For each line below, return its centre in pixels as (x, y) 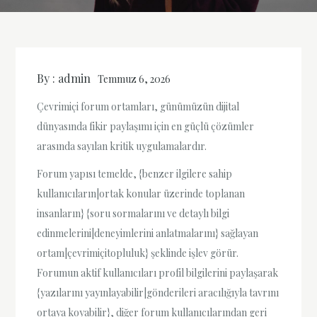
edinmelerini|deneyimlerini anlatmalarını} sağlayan (148, 234)
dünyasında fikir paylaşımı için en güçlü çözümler (146, 127)
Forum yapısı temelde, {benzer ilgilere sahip (135, 174)
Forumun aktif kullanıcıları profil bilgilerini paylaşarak (158, 273)
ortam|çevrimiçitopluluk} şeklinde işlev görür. (138, 253)
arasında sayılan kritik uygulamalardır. (122, 146)
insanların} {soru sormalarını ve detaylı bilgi (133, 214)
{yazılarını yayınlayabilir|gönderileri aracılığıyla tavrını (158, 293)
